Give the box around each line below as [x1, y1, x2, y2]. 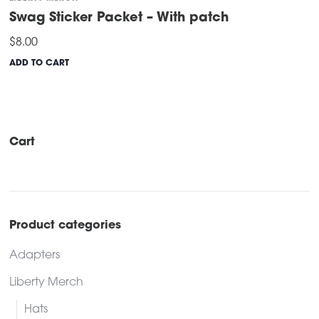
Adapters [9, 249, 61, 261]
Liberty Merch [9, 276, 84, 288]
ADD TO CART [9, 58, 70, 68]
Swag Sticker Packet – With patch [9, 11, 229, 25]
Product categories [9, 219, 122, 231]
